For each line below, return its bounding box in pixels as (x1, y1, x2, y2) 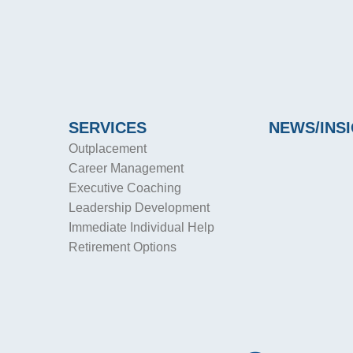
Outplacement (69, 142, 147, 155)
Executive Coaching (69, 181, 181, 195)
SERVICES (69, 119, 147, 136)
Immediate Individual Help (69, 221, 214, 234)
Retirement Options (69, 240, 176, 254)
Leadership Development (69, 201, 210, 214)
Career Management (69, 162, 184, 175)
